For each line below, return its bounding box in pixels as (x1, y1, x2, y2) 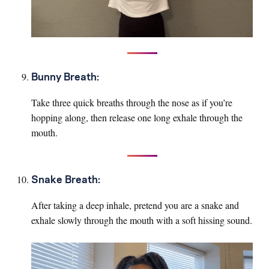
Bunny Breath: (31, 72, 99, 82)
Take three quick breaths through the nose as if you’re (31, 95, 232, 109)
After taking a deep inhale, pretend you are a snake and (31, 198, 239, 211)
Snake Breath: (31, 175, 100, 185)
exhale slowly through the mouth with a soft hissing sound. (31, 213, 252, 226)
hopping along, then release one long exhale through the (31, 110, 243, 124)
